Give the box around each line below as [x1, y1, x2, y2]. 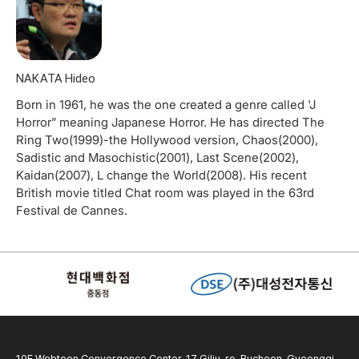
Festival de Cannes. [16, 202, 127, 218]
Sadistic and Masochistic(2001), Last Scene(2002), [16, 149, 299, 165]
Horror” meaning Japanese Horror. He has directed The [16, 114, 325, 130]
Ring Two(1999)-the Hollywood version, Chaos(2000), [16, 131, 318, 147]
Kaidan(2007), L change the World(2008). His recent [16, 167, 307, 183]
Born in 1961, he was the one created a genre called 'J [16, 96, 316, 112]
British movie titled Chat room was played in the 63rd [16, 184, 314, 200]
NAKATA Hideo [16, 71, 95, 85]
